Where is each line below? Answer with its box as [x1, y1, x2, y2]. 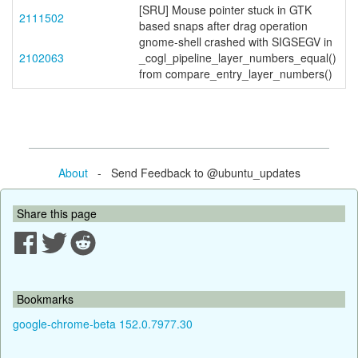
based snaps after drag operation [139, 18, 308, 34]
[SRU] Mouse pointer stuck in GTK [139, 2, 312, 18]
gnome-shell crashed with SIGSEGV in [139, 34, 332, 50]
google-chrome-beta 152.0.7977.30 [13, 315, 193, 332]
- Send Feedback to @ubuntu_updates [87, 164, 300, 181]
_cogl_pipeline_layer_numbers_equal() [139, 50, 336, 66]
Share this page [17, 205, 97, 221]
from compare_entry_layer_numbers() [139, 66, 332, 82]
